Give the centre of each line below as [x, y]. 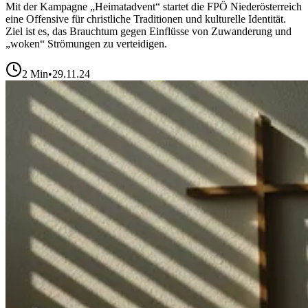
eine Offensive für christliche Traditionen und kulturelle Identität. [146, 19]
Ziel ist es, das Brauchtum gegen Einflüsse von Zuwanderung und [148, 32]
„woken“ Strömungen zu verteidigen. [86, 44]
